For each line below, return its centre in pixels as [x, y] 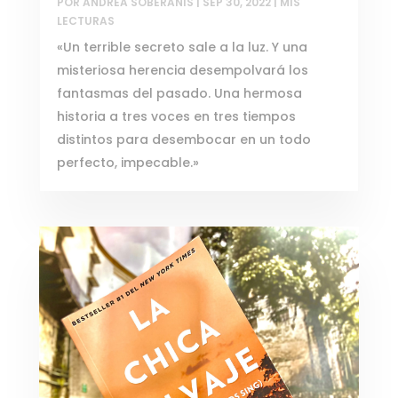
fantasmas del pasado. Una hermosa [179, 93]
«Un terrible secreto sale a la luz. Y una [182, 47]
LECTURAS [85, 20]
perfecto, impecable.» [127, 162]
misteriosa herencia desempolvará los [182, 70]
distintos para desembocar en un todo [183, 139]
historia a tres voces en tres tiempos [176, 116]
